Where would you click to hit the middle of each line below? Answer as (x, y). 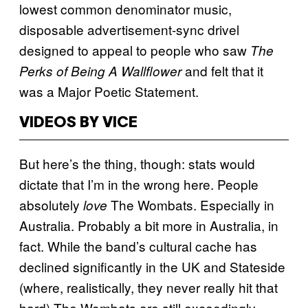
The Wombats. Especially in (192, 204)
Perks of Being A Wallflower (102, 70)
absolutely (49, 204)
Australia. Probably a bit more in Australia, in (149, 225)
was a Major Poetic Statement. (109, 91)
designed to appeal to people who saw (135, 49)
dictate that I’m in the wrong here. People (139, 184)
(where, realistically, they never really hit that (148, 287)
